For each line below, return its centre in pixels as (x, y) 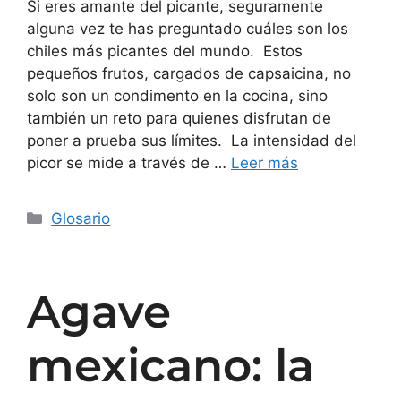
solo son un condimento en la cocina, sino (177, 96)
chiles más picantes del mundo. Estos (165, 51)
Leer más (264, 163)
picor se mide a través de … (129, 163)
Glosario (81, 219)
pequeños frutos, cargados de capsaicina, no (189, 74)
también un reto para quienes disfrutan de (179, 119)
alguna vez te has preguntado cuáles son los (188, 29)
